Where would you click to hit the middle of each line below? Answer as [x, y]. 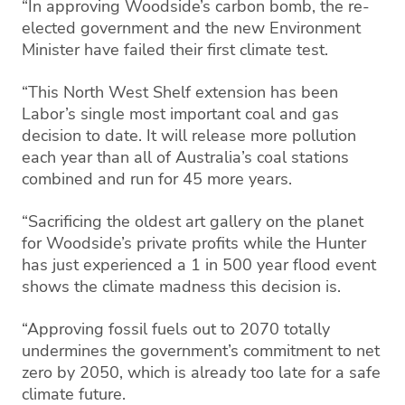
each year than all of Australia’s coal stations [185, 157]
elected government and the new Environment [191, 28]
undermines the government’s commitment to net [201, 350]
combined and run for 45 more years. [157, 179]
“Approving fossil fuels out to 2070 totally [176, 329]
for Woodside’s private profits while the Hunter [194, 243]
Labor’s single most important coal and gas [180, 113]
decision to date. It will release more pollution [189, 135]
